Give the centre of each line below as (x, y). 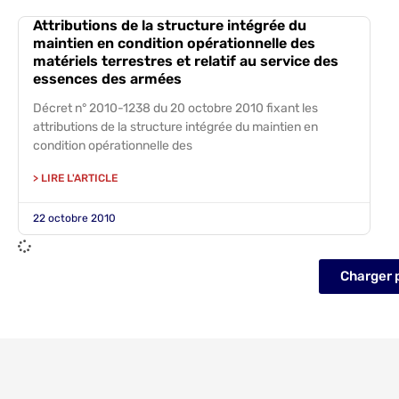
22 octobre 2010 (74, 218)
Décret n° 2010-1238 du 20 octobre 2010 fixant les (175, 108)
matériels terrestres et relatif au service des (186, 61)
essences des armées (107, 79)
